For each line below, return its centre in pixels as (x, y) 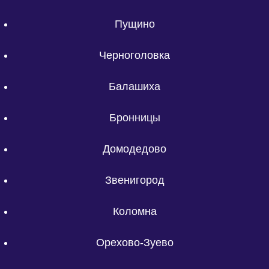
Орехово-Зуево (134, 242)
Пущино (134, 24)
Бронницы (134, 118)
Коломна (134, 211)
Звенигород (134, 180)
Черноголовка (134, 56)
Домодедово (134, 149)
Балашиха (134, 87)
